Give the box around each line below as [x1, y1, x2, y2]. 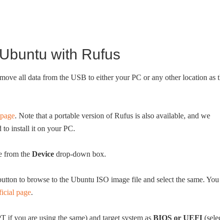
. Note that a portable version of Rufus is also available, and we [15, 111, 210, 120]
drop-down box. [54, 150, 106, 158]
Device [32, 150, 54, 158]
